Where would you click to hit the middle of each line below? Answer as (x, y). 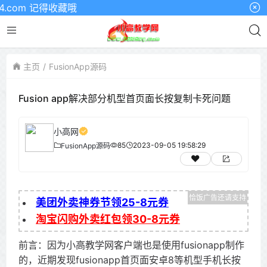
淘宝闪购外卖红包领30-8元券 (108, 219)
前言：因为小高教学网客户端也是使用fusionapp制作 (131, 245)
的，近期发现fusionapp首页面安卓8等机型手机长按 (130, 260)
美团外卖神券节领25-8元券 (102, 202)
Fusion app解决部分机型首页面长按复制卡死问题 (125, 98)
